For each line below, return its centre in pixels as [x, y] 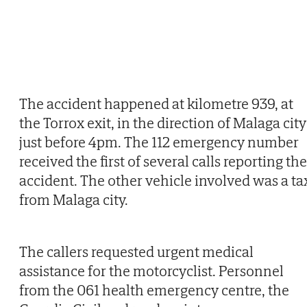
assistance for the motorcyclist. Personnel [151, 271]
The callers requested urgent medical [136, 252]
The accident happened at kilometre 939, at [156, 104]
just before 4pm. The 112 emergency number [159, 142]
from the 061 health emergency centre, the [154, 290]
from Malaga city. [74, 200]
